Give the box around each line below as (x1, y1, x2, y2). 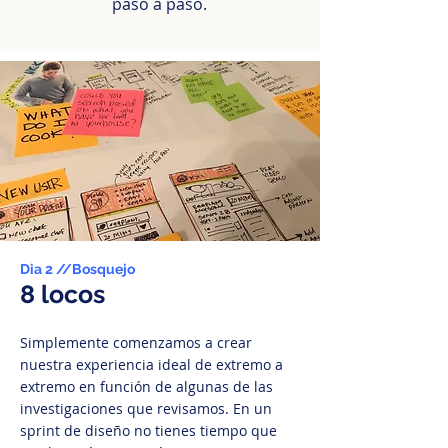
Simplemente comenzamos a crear (20, 333, 252, 352)
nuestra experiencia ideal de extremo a (20, 355, 283, 374)
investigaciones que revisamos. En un (20, 399, 272, 418)
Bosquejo (72, 261, 135, 277)
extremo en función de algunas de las (20, 377, 273, 396)
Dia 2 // (20, 261, 72, 277)
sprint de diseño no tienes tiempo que (20, 421, 277, 440)
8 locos (20, 279, 105, 309)
